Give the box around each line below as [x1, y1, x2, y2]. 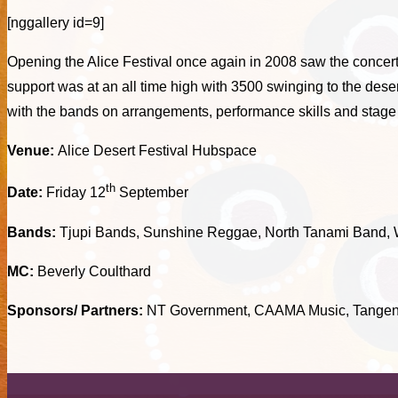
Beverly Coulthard [34, 263, 151, 279]
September [115, 185, 188, 201]
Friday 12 [43, 185, 106, 201]
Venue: [7, 143, 58, 159]
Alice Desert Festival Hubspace [58, 143, 257, 159]
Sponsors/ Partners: [7, 302, 147, 318]
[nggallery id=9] [7, 15, 104, 31]
